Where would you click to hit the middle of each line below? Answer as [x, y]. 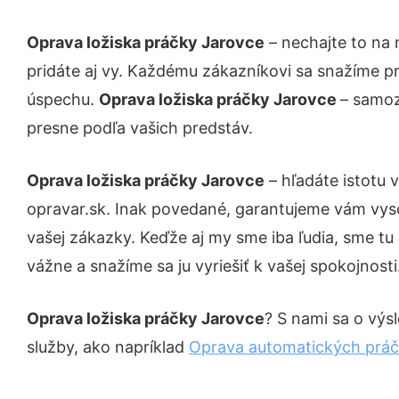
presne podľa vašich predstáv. [140, 128]
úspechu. [63, 99]
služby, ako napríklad [108, 347]
